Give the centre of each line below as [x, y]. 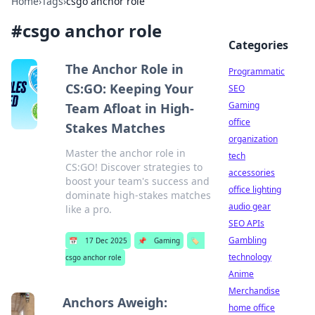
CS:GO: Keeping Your [129, 89]
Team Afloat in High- [129, 108]
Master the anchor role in [125, 153]
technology [250, 257]
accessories [252, 173]
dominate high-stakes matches [138, 195]
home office [252, 308]
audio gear [250, 206]
